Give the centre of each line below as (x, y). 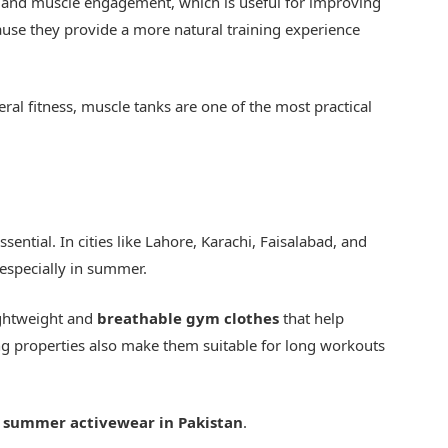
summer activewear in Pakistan (123, 422)
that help (312, 318)
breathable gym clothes (188, 318)
